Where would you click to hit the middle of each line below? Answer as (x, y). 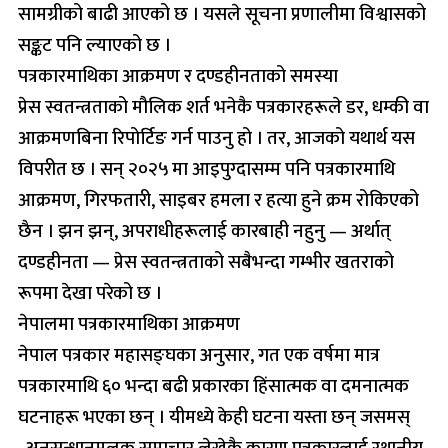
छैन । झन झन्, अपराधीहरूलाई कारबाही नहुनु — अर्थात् (204, 231)
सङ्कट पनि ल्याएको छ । (94, 45)
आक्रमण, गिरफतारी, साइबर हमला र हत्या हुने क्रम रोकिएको (218, 200)
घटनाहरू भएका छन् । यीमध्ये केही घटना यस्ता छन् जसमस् (214, 417)
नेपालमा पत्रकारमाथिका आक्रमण (129, 324)
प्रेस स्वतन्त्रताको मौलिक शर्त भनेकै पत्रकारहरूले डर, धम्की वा (223, 107)
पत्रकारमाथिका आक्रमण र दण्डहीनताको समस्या (178, 76)
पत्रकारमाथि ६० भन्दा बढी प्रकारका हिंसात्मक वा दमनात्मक (213, 386)
